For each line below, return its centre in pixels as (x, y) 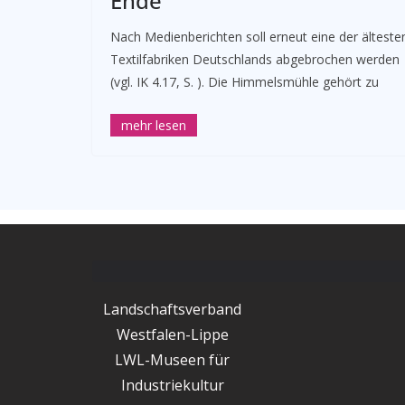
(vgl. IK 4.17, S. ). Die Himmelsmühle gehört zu (245, 82)
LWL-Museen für (172, 360)
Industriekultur (172, 385)
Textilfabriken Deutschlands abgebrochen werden (255, 59)
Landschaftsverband (172, 309)
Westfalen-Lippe (172, 334)
